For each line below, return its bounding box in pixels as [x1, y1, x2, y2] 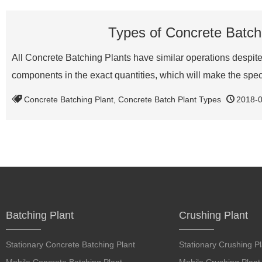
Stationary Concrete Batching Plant [6, 240, 135, 249]
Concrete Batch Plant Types [118, 95, 221, 104]
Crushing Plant [178, 209, 248, 221]
